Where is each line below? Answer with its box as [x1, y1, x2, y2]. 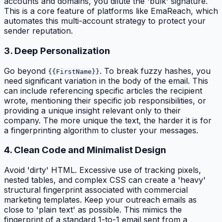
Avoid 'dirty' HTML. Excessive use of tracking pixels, [4, 165, 201, 175]
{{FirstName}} [48, 67, 100, 75]
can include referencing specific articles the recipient [4, 85, 202, 96]
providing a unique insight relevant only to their [4, 105, 181, 115]
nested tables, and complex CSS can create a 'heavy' [4, 175, 206, 185]
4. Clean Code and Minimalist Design [4, 144, 166, 156]
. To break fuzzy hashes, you [100, 65, 211, 76]
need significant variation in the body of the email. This [4, 75, 208, 86]
